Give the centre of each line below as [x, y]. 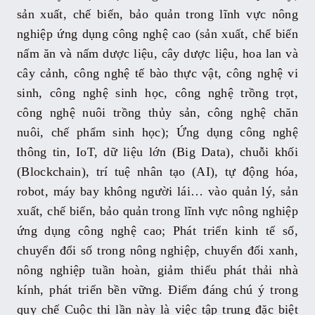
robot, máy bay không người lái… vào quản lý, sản [157, 191]
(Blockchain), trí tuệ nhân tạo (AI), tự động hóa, [157, 171]
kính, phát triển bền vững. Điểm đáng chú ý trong [157, 289]
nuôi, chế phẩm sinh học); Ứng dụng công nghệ [157, 132]
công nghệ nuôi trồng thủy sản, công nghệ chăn [157, 112]
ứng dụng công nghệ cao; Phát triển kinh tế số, [157, 230]
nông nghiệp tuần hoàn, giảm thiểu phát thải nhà [157, 270]
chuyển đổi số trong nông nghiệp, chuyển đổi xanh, [157, 250]
